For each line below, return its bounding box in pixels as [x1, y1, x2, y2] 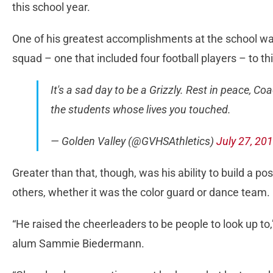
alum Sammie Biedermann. [12, 237, 144, 250]
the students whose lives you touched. [51, 103, 231, 116]
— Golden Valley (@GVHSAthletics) [51, 135, 216, 148]
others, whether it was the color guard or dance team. [12, 186, 270, 199]
